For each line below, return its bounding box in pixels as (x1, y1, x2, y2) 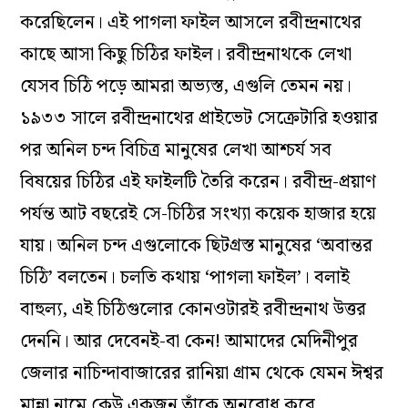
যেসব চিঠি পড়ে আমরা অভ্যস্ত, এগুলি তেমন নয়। (20, 72, 352, 102)
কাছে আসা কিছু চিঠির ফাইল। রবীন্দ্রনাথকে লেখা (20, 40, 352, 70)
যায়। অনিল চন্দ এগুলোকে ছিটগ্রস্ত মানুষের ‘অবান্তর (20, 231, 373, 261)
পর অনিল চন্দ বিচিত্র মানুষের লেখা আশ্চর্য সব (20, 136, 332, 166)
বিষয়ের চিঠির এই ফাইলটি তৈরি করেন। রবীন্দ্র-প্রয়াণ (20, 168, 377, 198)
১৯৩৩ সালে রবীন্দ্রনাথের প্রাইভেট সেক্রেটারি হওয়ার (20, 104, 379, 134)
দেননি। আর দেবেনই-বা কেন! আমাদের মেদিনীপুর (20, 327, 359, 357)
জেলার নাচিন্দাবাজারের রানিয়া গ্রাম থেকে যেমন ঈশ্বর (20, 359, 384, 389)
